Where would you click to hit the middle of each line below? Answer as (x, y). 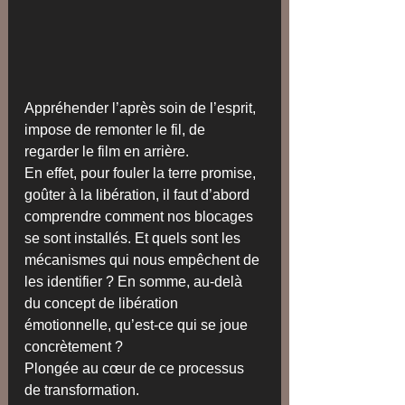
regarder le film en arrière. (108, 152)
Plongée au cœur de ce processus (136, 369)
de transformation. (82, 391)
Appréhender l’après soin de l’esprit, (142, 108)
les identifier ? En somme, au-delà (135, 282)
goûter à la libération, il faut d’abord (139, 195)
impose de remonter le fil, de (117, 130)
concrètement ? (74, 347)
